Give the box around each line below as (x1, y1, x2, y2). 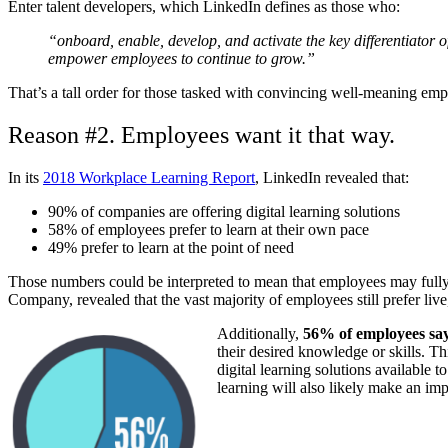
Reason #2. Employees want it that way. (8, 121, 395, 148)
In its (8, 168, 43, 186)
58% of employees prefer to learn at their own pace (48, 220, 369, 238)
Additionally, (217, 324, 303, 342)
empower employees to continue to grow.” (48, 49, 315, 67)
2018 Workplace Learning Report (43, 168, 255, 186)
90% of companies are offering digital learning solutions (48, 202, 400, 220)
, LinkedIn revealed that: (255, 168, 409, 186)
